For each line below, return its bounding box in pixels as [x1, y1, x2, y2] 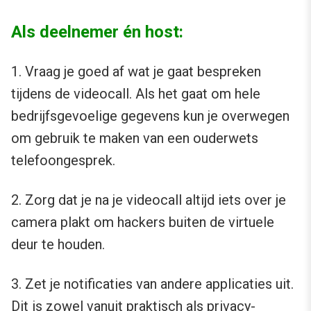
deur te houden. [11, 236, 105, 253]
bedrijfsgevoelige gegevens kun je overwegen [11, 108, 289, 125]
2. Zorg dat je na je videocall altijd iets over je [11, 192, 286, 209]
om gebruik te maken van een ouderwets [11, 130, 258, 147]
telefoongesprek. [11, 152, 115, 169]
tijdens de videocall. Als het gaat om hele [11, 85, 260, 103]
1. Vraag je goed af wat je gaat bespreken [11, 63, 261, 81]
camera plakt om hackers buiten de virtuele [11, 214, 274, 231]
